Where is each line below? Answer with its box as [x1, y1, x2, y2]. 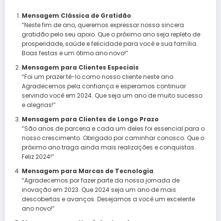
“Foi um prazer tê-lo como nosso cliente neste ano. [21, 72, 175, 81]
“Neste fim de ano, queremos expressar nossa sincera [21, 20, 184, 29]
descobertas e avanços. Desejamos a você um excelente [21, 194, 195, 203]
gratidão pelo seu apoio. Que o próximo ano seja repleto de [21, 30, 200, 38]
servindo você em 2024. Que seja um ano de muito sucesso [21, 91, 202, 100]
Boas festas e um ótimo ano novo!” [21, 48, 128, 57]
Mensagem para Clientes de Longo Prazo [21, 114, 159, 123]
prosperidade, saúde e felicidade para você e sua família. [21, 39, 198, 48]
